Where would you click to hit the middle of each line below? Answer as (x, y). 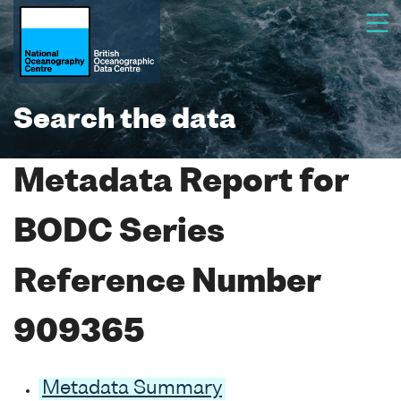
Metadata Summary (132, 388)
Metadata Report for (181, 183)
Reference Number (167, 283)
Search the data (125, 121)
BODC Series (119, 233)
